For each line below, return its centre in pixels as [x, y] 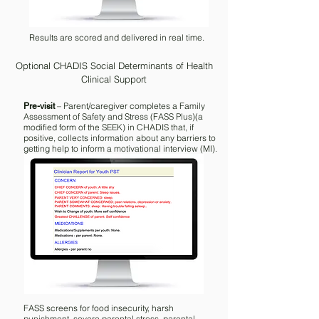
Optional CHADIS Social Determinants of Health [114, 66]
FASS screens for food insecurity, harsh [99, 308]
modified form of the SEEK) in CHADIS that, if [109, 127]
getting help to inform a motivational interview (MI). [120, 148]
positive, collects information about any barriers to [120, 138]
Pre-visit [39, 106]
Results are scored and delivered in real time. [117, 37]
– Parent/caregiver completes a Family [130, 106]
